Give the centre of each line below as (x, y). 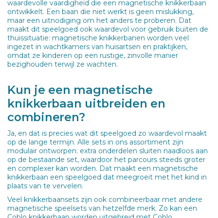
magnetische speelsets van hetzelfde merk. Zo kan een (102, 208)
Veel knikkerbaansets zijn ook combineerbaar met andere (105, 199)
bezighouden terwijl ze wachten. (63, 64)
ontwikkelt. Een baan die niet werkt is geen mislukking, (100, 11)
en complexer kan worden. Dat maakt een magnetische (103, 168)
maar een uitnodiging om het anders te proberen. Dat (99, 20)
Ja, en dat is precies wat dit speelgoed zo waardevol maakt (107, 133)
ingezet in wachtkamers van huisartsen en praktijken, (97, 46)
